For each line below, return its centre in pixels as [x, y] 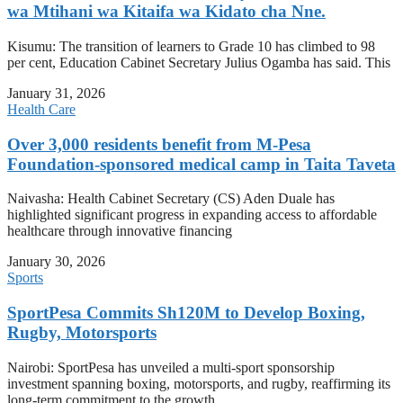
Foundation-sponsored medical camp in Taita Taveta [201, 164]
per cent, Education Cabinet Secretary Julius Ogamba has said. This [199, 62]
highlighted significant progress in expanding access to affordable [192, 215]
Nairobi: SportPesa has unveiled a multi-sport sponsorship [171, 367]
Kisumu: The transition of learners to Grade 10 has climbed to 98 [191, 46]
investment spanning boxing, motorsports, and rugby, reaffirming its [199, 383]
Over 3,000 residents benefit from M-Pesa [159, 144]
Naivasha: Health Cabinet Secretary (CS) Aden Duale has [171, 199]
